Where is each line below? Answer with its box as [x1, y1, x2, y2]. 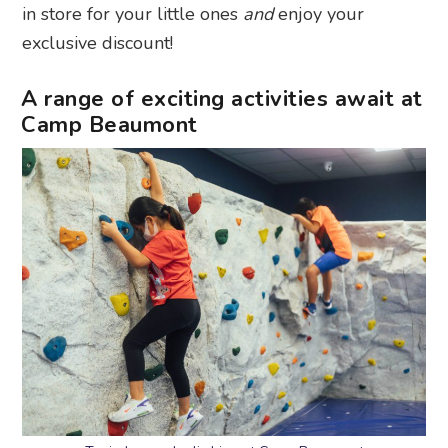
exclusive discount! [22, 31, 174, 56]
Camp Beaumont [21, 110, 198, 141]
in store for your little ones [22, 2, 244, 27]
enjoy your [273, 2, 365, 27]
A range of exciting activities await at [21, 84, 423, 115]
